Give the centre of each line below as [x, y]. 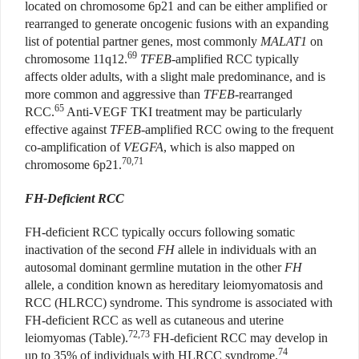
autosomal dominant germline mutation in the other [155, 268]
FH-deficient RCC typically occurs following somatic [160, 232]
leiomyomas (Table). [77, 338]
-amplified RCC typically [235, 59]
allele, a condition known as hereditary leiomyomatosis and [174, 285]
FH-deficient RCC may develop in [239, 338]
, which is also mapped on [229, 147]
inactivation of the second [91, 250]
